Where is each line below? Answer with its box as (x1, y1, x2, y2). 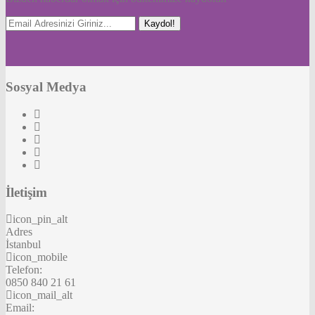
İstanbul (6, 238, 41, 251)
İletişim (6, 184, 47, 200)
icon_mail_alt (13, 289, 72, 302)
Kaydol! (144, 18, 175, 30)
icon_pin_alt (13, 213, 67, 226)
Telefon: (6, 264, 42, 276)
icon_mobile (13, 251, 67, 264)
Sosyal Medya (6, 79, 86, 95)
